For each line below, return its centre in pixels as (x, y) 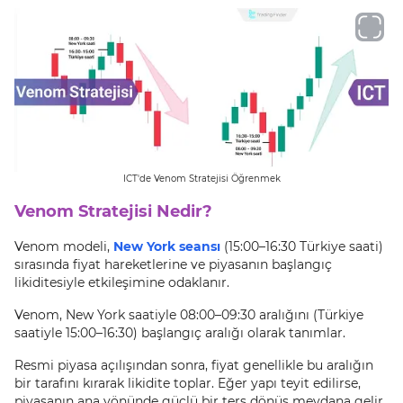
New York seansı (167, 246)
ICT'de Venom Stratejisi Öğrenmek (201, 179)
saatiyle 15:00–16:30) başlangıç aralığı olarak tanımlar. (180, 333)
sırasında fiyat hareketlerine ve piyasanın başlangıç (173, 264)
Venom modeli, (64, 246)
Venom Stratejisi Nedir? (113, 211)
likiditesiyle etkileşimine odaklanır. (122, 282)
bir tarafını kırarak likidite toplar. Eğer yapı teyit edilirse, (188, 383)
